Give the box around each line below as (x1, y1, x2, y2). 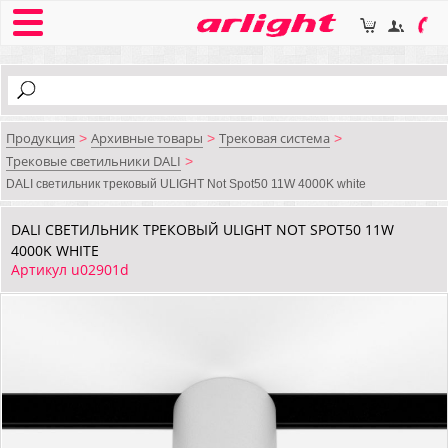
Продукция (6, 129, 75, 147)
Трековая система (219, 129, 330, 147)
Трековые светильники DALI (6, 152, 181, 170)
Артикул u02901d (11, 260, 129, 279)
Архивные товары (91, 129, 203, 147)
